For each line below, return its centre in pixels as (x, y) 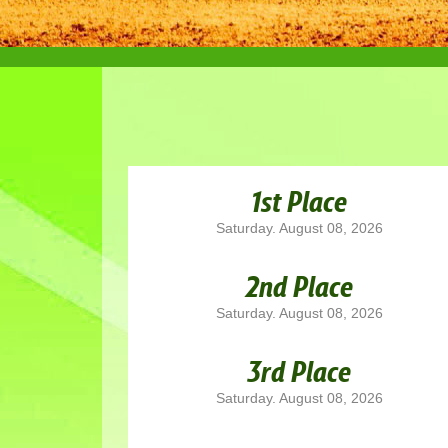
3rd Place (299, 370)
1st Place (299, 200)
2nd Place (299, 285)
